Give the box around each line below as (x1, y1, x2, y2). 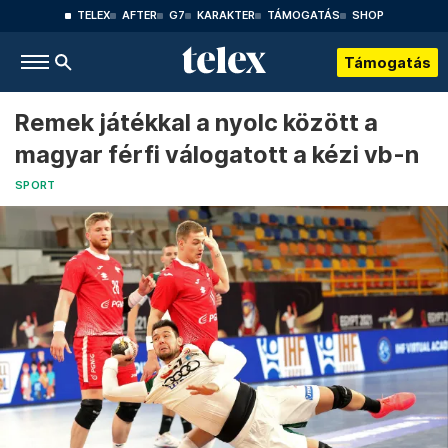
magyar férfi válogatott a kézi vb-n (15, 140, 419, 169)
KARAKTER (196, 9, 255, 22)
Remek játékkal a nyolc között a (15, 108, 378, 137)
